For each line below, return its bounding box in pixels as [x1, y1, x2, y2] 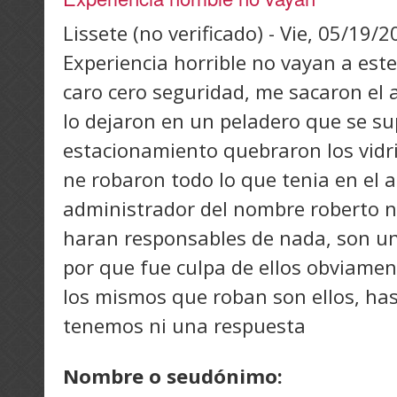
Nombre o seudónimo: [63, 362, 288, 390]
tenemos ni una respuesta [63, 312, 306, 339]
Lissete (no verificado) [63, 19, 263, 47]
